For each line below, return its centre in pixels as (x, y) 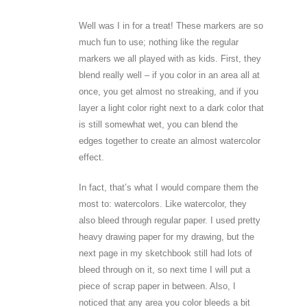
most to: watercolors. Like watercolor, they (162, 204)
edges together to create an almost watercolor (169, 141)
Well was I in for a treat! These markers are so (171, 26)
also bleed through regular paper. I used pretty (169, 220)
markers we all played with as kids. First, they (170, 59)
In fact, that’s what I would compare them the (168, 187)
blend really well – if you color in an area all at (169, 75)
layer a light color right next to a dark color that (171, 108)
